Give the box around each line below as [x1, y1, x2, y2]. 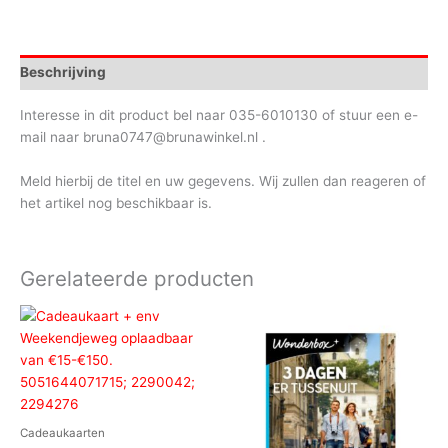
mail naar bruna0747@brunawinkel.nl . [20, 128, 266, 145]
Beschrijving [20, 64, 106, 81]
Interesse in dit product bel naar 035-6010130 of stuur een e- [20, 106, 418, 123]
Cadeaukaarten [20, 425, 105, 440]
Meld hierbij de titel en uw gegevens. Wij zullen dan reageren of [20, 172, 426, 189]
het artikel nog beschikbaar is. [20, 194, 212, 211]
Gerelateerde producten [20, 266, 254, 292]
